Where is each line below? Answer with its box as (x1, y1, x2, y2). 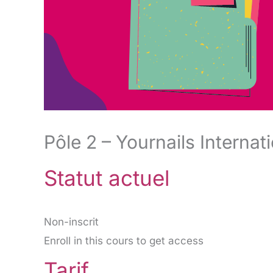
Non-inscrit (44, 216, 99, 229)
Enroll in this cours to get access (44, 235, 204, 247)
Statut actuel (44, 165, 169, 191)
